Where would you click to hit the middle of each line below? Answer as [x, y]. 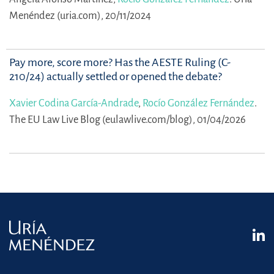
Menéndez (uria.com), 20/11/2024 [80, 16]
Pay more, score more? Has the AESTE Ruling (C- [120, 63]
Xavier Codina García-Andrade [74, 103]
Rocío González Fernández [198, 103]
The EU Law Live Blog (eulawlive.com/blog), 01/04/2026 [128, 120]
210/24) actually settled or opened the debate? [116, 77]
